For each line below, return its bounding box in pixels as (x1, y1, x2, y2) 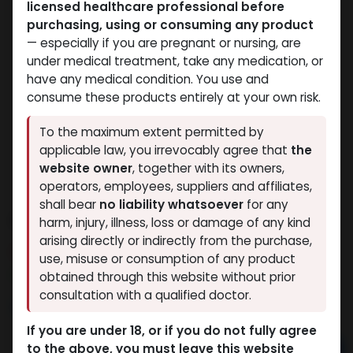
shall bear (39, 196, 100, 214)
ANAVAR (12, 205, 95, 233)
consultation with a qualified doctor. (39, 287, 252, 304)
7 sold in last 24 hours (24, 242, 164, 261)
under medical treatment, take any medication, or (26, 52, 323, 69)
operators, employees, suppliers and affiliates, (39, 178, 313, 195)
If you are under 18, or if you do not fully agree (26, 321, 317, 339)
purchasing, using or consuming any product (26, 16, 314, 33)
